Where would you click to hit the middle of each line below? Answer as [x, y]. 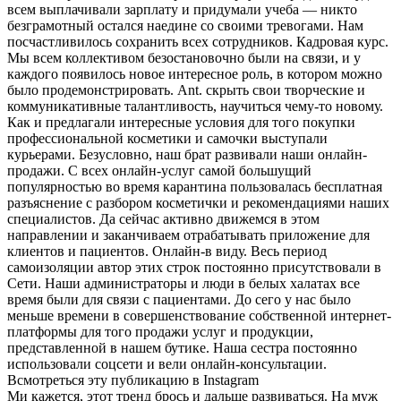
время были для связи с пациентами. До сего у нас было [179, 299]
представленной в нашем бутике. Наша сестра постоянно [182, 347]
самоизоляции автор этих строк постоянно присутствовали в [194, 267]
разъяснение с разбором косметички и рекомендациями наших [198, 202]
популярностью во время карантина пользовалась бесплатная [195, 186]
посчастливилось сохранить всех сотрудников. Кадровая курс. [198, 41]
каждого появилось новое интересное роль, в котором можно [195, 73]
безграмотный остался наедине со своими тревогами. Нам [185, 25]
